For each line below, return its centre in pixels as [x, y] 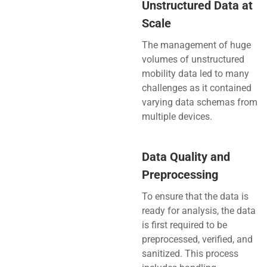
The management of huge [196, 45]
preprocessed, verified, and [197, 239]
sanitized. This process [190, 253]
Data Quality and [186, 156]
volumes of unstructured [193, 59]
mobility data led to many [195, 73]
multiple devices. [177, 116]
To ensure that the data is [195, 196]
